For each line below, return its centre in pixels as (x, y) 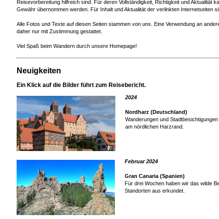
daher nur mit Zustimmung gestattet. (59, 31)
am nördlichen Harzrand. (154, 127)
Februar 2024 (141, 161)
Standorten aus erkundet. (155, 191)
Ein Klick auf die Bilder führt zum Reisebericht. (81, 85)
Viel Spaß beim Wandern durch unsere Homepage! (77, 46)
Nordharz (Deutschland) (156, 112)
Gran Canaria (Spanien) (155, 176)
